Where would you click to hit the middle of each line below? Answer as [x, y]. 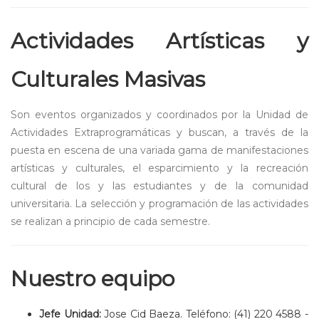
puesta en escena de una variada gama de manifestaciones [159, 151]
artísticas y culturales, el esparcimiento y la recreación [159, 168]
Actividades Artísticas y [159, 41]
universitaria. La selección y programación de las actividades [159, 204]
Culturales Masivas [108, 80]
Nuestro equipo [93, 279]
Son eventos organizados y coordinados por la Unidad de [159, 115]
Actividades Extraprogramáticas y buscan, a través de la [159, 133]
